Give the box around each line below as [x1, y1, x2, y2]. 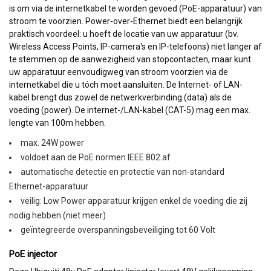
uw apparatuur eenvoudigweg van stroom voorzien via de [9, 67, 228, 77]
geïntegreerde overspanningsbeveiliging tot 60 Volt [21, 224, 215, 235]
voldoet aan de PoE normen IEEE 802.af [21, 152, 171, 162]
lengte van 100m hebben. [9, 117, 106, 128]
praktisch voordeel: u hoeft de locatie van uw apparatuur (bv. [9, 28, 238, 39]
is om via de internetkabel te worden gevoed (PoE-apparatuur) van [9, 3, 262, 13]
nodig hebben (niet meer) [9, 210, 106, 220]
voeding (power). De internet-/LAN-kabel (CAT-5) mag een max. [9, 105, 250, 115]
